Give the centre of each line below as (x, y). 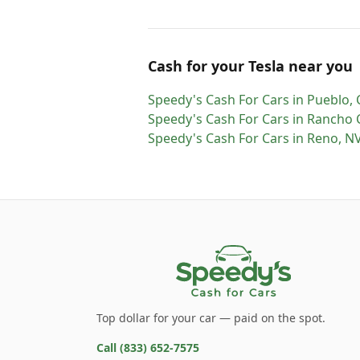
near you (319, 66)
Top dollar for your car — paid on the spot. (211, 318)
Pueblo (328, 100)
